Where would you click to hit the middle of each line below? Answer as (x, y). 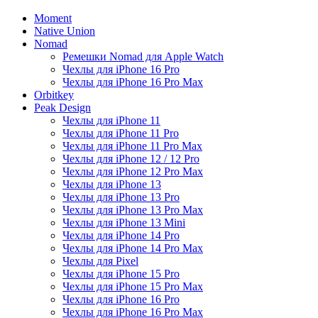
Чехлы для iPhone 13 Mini (124, 223)
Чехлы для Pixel (100, 261)
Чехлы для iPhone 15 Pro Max (133, 286)
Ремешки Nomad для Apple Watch (143, 56)
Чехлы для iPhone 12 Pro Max (133, 171)
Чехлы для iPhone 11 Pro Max (132, 146)
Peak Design (62, 108)
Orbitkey (54, 95)
